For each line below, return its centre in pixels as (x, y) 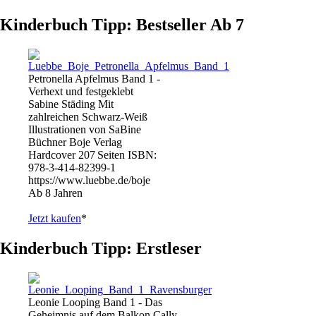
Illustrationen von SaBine (85, 129)
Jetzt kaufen (55, 218)
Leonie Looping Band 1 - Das (95, 302)
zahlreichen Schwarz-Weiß (88, 116)
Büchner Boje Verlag (75, 142)
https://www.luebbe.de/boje (89, 180)
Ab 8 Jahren (55, 193)
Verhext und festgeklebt (81, 91)
